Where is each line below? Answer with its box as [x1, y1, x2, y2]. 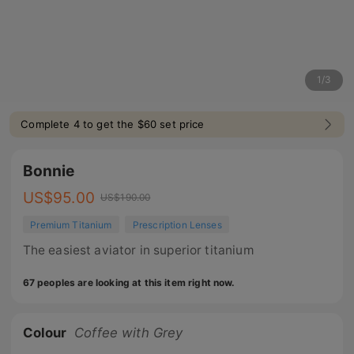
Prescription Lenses [132, 218, 222, 231]
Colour [22, 324, 67, 341]
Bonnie [22, 161, 75, 181]
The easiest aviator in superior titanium [22, 242, 254, 258]
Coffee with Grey [74, 324, 183, 341]
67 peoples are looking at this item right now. [22, 277, 235, 289]
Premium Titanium [30, 218, 112, 231]
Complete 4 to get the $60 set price [21, 118, 205, 131]
